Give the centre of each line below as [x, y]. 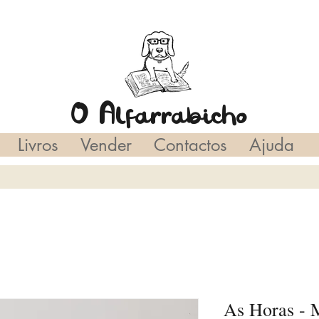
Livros [38, 145]
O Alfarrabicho [159, 115]
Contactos [190, 145]
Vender [106, 145]
